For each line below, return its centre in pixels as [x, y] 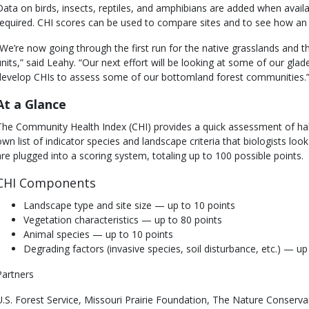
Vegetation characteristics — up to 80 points [123, 220]
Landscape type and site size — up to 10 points [129, 206]
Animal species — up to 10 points [98, 235]
